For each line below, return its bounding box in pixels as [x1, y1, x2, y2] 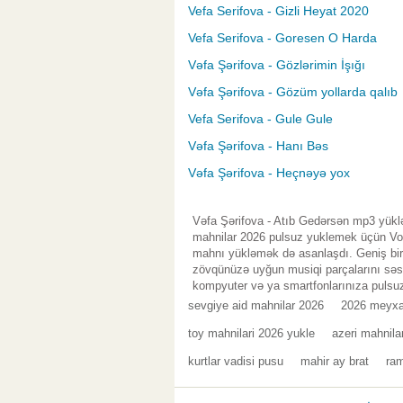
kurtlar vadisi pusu [188, 354, 283, 369]
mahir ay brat [300, 354, 369, 369]
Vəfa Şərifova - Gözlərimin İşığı [188, 58, 365, 73]
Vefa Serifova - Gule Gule [188, 112, 333, 127]
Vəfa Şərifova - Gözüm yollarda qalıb [188, 85, 398, 100]
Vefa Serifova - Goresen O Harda [188, 31, 377, 46]
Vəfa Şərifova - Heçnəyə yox [188, 166, 350, 181]
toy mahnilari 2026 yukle [188, 327, 315, 341]
